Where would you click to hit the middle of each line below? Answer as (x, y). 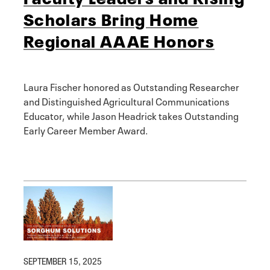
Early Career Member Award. (86, 129)
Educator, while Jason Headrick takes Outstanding (131, 115)
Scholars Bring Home (111, 18)
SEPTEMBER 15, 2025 (63, 261)
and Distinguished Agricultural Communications (127, 100)
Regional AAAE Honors (119, 39)
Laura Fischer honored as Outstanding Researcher (131, 86)
